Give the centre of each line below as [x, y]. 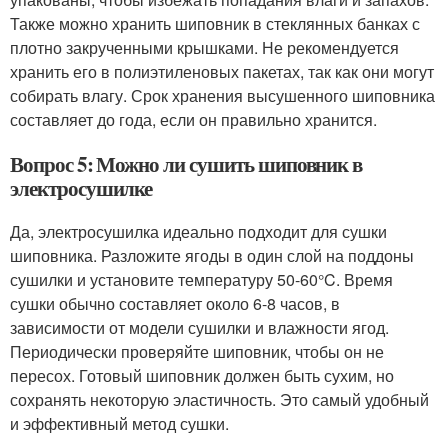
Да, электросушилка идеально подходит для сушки [198, 231]
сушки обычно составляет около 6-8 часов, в [175, 303]
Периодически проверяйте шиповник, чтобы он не [197, 351]
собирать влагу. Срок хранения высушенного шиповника [222, 95]
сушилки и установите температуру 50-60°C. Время [201, 279]
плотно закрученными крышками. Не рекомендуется [204, 47]
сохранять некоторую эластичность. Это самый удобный [219, 399]
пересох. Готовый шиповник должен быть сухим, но [202, 375]
